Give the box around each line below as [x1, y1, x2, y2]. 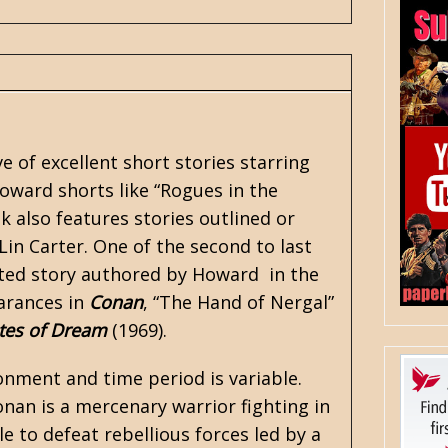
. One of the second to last [84, 234, 312, 258]
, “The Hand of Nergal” [143, 290, 334, 314]
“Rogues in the [154, 178, 278, 202]
